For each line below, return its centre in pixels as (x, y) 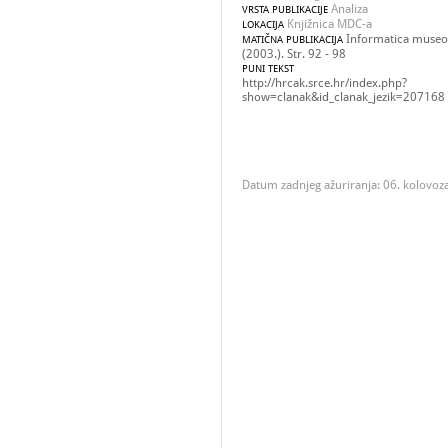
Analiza (348, 9)
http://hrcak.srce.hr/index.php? (324, 83)
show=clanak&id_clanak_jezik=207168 (343, 97)
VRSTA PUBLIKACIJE (285, 9)
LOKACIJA (263, 24)
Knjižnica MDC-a (328, 24)
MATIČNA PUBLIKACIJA (292, 39)
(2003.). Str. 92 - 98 (294, 54)
